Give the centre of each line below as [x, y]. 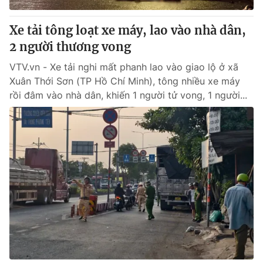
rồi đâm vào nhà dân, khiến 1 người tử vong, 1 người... [128, 95]
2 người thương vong [70, 47]
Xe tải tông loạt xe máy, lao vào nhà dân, [128, 30]
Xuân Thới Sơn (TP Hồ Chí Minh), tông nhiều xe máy [125, 81]
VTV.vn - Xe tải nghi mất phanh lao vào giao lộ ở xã [124, 67]
